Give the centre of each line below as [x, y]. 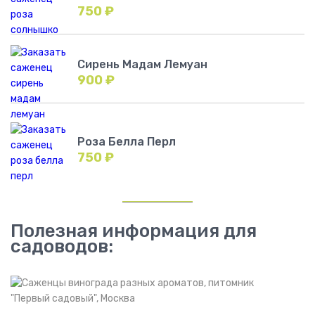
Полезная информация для [134, 231]
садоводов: [62, 247]
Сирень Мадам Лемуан [142, 65]
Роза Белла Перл [127, 142]
